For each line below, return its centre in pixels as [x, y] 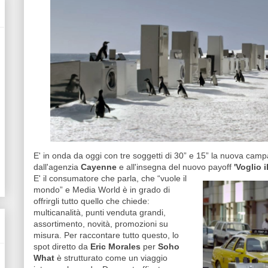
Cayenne [99, 167]
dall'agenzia [57, 167]
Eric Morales [115, 246]
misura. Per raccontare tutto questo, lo [106, 235]
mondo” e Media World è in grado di [102, 190]
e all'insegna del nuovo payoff [175, 167]
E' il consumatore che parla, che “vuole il [110, 178]
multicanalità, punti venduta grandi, [100, 212]
